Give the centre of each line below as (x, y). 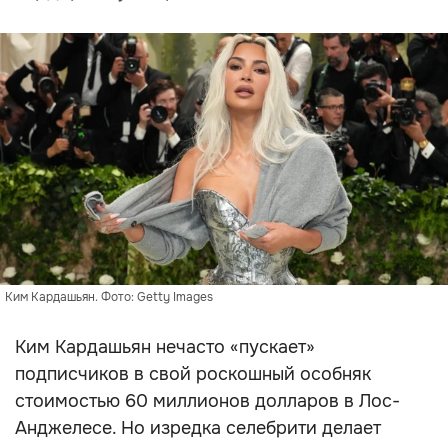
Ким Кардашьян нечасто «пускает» (165, 347)
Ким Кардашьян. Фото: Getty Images (109, 297)
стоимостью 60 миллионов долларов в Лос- (207, 401)
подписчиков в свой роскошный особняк (193, 374)
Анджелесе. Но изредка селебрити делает (198, 428)
